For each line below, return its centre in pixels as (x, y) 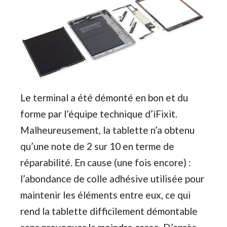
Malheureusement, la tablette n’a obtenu (107, 130)
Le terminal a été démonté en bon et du (104, 97)
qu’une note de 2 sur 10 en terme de (97, 146)
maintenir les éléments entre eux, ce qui (105, 195)
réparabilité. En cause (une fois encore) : (106, 162)
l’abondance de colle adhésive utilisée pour (112, 178)
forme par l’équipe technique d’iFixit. (99, 113)
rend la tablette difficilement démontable (109, 211)
